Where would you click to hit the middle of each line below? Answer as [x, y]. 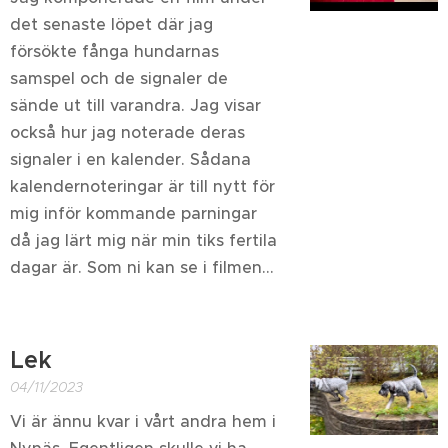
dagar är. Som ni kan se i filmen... [142, 267]
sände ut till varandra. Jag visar [135, 105]
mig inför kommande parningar [133, 213]
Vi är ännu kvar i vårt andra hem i [143, 421]
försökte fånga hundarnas [114, 51]
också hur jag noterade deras [127, 132]
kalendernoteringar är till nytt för [142, 186]
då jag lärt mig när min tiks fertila [143, 240]
